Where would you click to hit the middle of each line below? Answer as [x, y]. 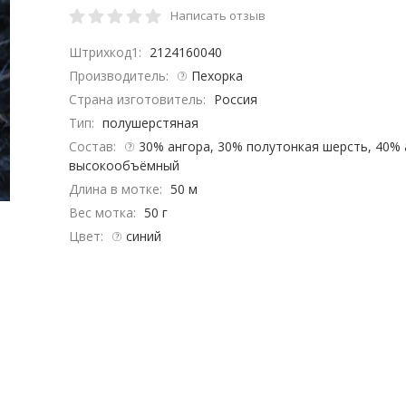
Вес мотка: [104, 213]
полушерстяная [151, 123]
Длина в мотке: [117, 189]
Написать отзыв [217, 15]
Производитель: [120, 76]
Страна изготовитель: [139, 99]
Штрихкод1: [106, 52]
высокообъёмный [124, 165]
